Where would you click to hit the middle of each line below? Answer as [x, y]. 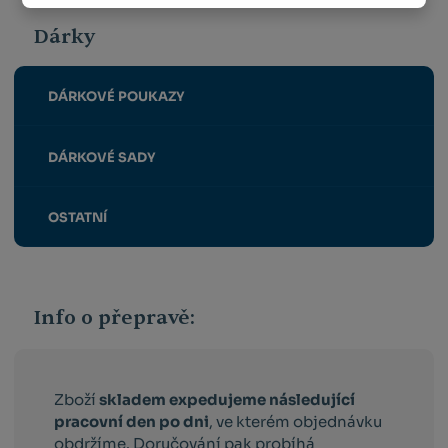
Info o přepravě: [115, 318]
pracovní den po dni [132, 422]
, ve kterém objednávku [296, 422]
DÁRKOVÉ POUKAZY [116, 97]
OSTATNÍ [77, 218]
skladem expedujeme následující [227, 400]
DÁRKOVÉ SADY [101, 157]
